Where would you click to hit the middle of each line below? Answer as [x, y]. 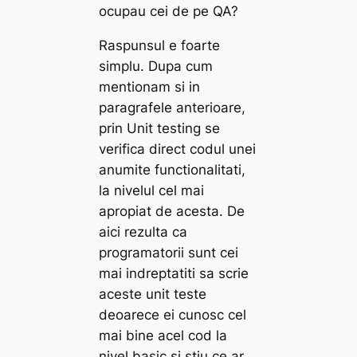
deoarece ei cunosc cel [173, 314]
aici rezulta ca [143, 231]
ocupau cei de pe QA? [169, 12]
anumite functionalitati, [173, 169]
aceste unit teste [153, 294]
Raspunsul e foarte [160, 45]
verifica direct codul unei [178, 149]
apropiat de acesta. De [172, 211]
